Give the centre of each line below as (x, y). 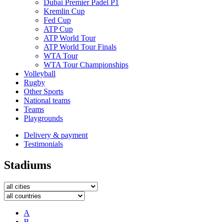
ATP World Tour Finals (80, 47)
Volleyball (40, 74)
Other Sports (44, 91)
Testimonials (43, 144)
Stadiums (28, 165)
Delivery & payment (56, 135)
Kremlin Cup (64, 11)
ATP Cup (58, 29)
